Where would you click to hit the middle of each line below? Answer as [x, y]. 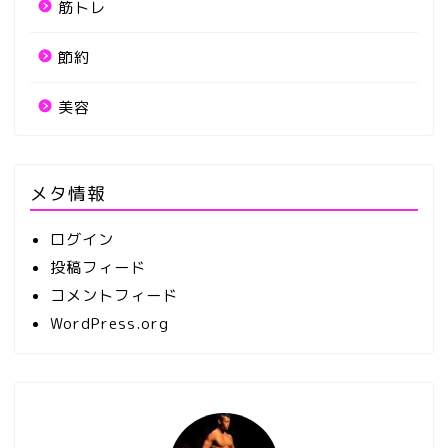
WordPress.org [109, 324]
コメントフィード [114, 296]
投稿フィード [98, 268]
